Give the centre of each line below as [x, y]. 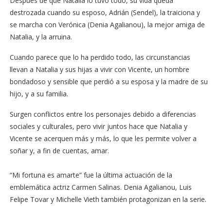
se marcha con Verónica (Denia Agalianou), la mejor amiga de [107, 25]
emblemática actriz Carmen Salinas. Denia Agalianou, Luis [101, 187]
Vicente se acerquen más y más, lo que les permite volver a [103, 138]
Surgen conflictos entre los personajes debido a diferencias [103, 114]
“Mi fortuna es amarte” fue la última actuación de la [91, 175]
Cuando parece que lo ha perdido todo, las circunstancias [100, 57]
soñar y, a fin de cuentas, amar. [59, 151]
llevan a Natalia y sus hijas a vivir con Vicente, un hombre [100, 69]
